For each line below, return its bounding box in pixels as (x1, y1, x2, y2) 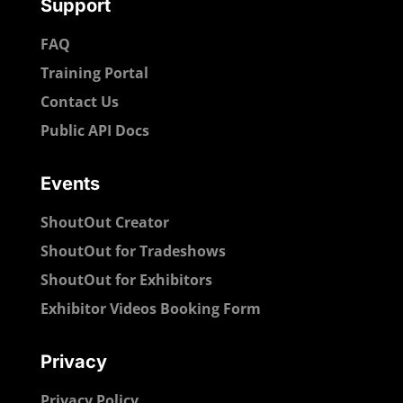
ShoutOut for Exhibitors (40, 270, 216, 291)
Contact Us (40, 92, 119, 112)
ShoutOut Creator (40, 212, 169, 233)
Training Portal (40, 63, 148, 84)
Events (40, 173, 100, 195)
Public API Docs (40, 121, 149, 141)
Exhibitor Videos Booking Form (40, 299, 261, 319)
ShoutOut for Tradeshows (40, 241, 226, 262)
